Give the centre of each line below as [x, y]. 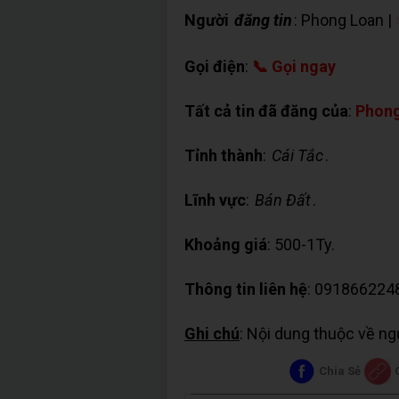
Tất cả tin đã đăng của [266, 111]
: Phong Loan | [345, 20]
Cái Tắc [297, 156]
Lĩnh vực [215, 200]
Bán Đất [283, 200]
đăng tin [263, 20]
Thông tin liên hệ [246, 289]
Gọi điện [215, 67]
